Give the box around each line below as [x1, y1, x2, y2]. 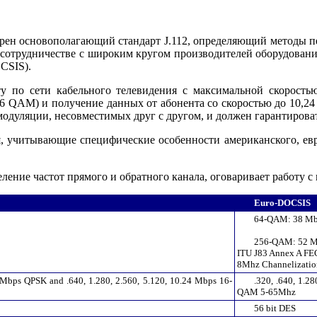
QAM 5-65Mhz [237, 286, 296, 297]
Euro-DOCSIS [254, 197, 311, 208]
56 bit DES [254, 302, 296, 313]
